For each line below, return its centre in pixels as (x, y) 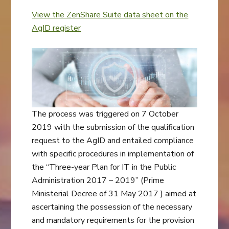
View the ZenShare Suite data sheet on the (110, 15)
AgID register (56, 28)
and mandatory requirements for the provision (113, 221)
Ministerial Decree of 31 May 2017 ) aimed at (114, 194)
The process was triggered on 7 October (105, 114)
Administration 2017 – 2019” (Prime (98, 181)
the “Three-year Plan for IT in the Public (104, 167)
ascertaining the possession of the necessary (112, 207)
